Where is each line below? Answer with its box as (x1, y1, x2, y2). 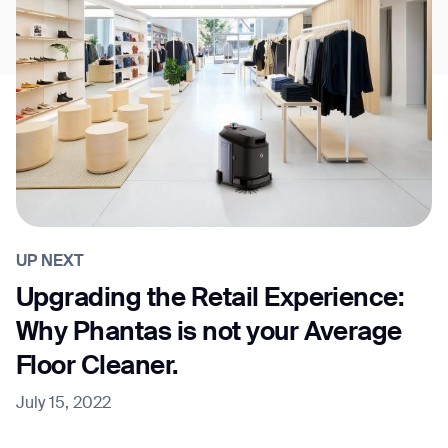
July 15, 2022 (16, 396, 111, 413)
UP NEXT (16, 254, 84, 271)
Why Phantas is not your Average (16, 320, 402, 347)
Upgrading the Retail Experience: (16, 286, 405, 313)
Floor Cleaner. (16, 354, 179, 381)
